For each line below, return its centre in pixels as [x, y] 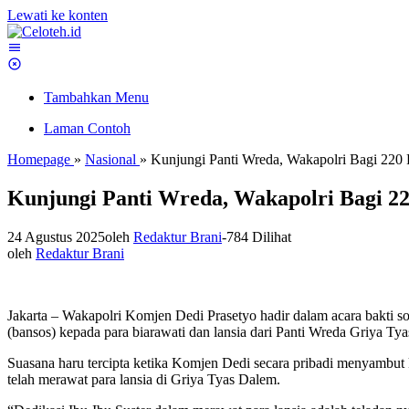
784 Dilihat [259, 236]
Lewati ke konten [58, 15]
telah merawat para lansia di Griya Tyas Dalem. [144, 379]
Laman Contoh [87, 128]
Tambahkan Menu [96, 97]
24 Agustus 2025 [56, 236]
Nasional [110, 159]
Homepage [39, 159]
